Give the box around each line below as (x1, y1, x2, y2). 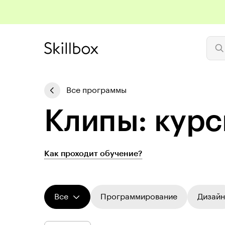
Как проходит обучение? (44, 150, 142, 158)
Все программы (66, 86, 127, 94)
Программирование (100, 193, 177, 201)
